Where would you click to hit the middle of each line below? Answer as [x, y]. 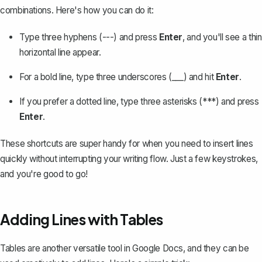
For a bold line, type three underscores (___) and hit [118, 77]
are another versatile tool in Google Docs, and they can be [137, 248]
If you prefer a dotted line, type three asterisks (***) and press [139, 101]
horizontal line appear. [60, 52]
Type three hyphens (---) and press [89, 37]
